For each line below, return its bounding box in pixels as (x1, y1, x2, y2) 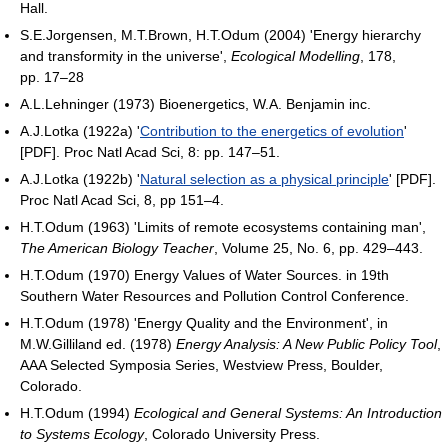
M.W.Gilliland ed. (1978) (20, 335, 176, 352)
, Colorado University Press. (144, 425, 320, 442)
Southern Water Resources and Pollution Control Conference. (20, 287, 409, 304)
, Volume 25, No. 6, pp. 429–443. (214, 239, 423, 256)
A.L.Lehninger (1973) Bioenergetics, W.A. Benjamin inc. (20, 95, 371, 112)
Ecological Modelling (231, 47, 360, 64)
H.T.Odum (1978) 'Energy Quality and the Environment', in (20, 314, 388, 331)
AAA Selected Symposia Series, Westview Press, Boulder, (20, 356, 383, 373)
